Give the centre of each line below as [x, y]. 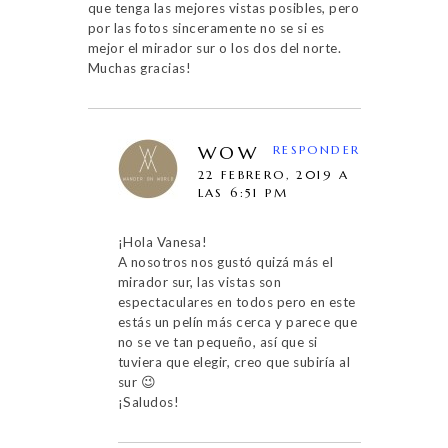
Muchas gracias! [139, 67]
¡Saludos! [148, 401]
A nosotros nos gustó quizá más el [225, 261]
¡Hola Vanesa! [162, 241]
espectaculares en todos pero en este [236, 301]
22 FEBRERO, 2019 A [273, 174]
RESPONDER [316, 149]
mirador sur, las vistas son [199, 281]
